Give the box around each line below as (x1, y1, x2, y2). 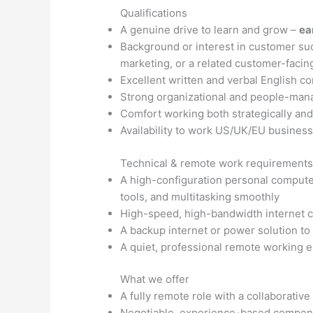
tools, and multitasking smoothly (120, 189, 280, 203)
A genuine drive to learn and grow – (120, 23, 300, 37)
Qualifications (120, 6, 188, 20)
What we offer (120, 272, 190, 286)
